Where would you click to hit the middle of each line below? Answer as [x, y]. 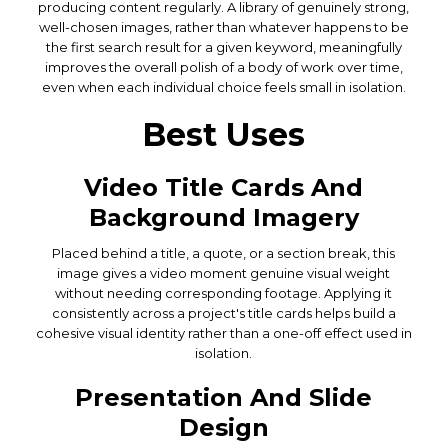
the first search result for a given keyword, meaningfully [223, 46]
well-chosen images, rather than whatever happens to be [223, 26]
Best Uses [224, 134]
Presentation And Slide [224, 397]
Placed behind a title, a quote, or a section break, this [224, 252]
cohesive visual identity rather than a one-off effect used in [223, 332]
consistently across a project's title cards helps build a [223, 312]
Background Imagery [223, 217]
